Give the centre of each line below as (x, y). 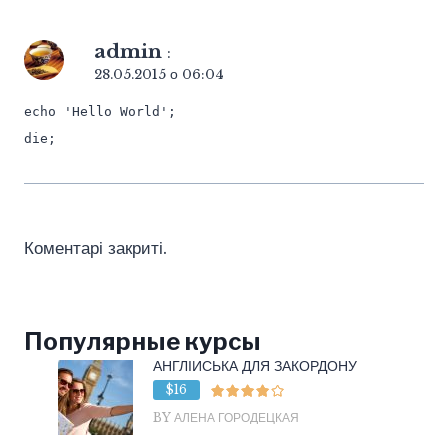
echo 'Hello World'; (100, 112)
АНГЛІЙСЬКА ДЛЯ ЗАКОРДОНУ (255, 366)
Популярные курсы (142, 342)
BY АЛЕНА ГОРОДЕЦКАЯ (226, 418)
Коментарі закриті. (95, 249)
